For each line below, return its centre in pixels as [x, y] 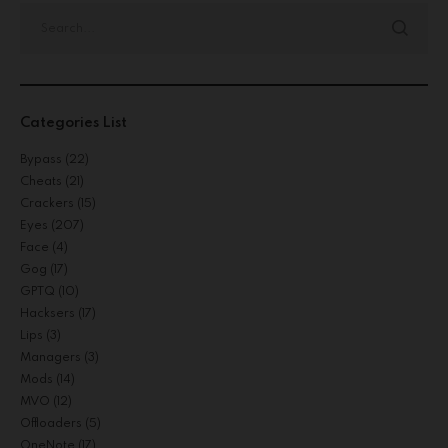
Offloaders [51, 423]
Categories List [73, 122]
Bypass [41, 159]
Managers [50, 357]
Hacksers [47, 313]
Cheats [41, 181]
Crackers [47, 203]
